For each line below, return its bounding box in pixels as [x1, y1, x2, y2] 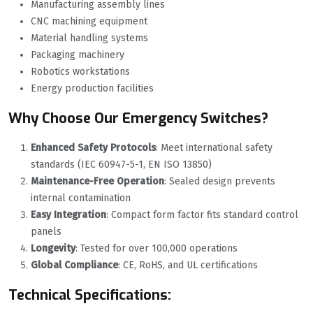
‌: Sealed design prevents [164, 175, 275, 188]
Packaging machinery [31, 49, 124, 61]
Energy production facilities [31, 82, 154, 95]
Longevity [31, 242, 75, 255]
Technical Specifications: [8, 286, 171, 305]
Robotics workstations [31, 66, 130, 78]
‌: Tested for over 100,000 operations [75, 242, 238, 255]
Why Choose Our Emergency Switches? [8, 109, 268, 129]
